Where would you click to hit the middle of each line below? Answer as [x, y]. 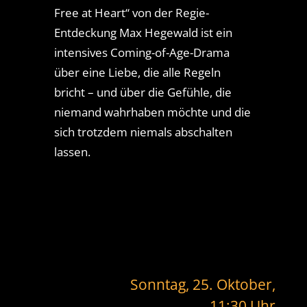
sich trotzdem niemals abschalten [143, 132]
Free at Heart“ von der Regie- [131, 13]
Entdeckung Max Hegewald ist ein [143, 33]
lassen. [72, 152]
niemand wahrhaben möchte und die [152, 112]
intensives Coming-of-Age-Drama [142, 53]
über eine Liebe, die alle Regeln [137, 73]
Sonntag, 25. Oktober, [203, 285]
